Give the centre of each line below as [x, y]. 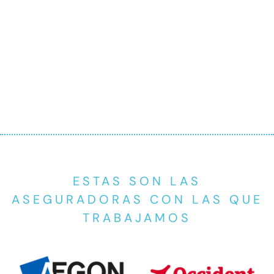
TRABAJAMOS [137, 218]
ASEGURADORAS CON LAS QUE [137, 200]
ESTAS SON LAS [137, 181]
